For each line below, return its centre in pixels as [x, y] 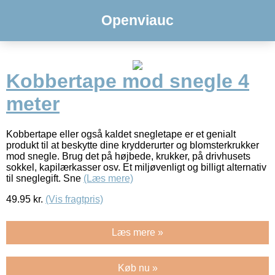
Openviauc [137, 20]
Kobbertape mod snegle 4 [128, 81]
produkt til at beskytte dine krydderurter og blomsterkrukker [133, 145]
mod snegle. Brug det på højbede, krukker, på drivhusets [128, 156]
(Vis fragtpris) [74, 199]
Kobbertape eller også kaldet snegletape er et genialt [121, 134]
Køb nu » [137, 268]
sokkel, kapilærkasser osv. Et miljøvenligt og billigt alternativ [136, 167]
